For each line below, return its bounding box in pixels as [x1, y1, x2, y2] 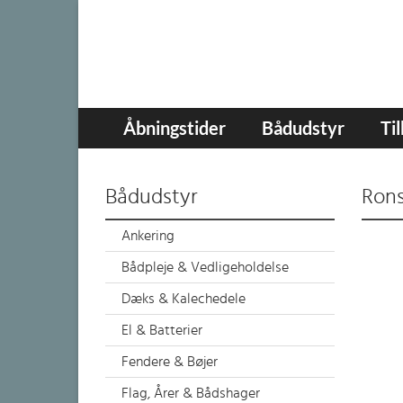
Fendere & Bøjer [121, 354, 218, 369]
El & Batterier [121, 323, 202, 337]
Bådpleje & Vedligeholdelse [121, 260, 289, 274]
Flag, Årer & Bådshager [121, 386, 260, 400]
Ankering [121, 228, 175, 243]
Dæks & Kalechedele [121, 291, 246, 306]
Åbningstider [123, 117, 226, 139]
